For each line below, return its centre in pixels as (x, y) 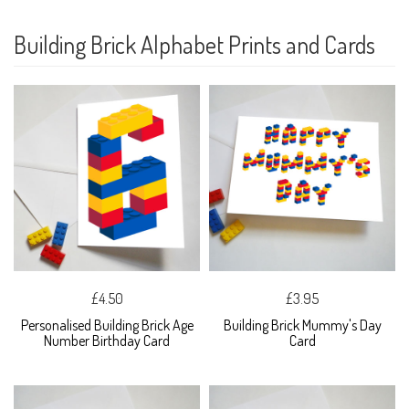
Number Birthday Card (107, 340)
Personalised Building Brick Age (107, 325)
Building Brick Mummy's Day (302, 325)
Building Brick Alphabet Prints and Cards (194, 44)
